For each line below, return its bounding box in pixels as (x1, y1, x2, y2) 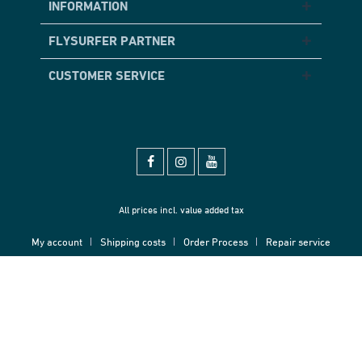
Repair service (266, 235, 330, 249)
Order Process (183, 235, 248, 249)
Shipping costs (100, 235, 166, 249)
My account (32, 235, 82, 249)
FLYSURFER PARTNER (48, 33, 175, 48)
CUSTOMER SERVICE (48, 68, 165, 83)
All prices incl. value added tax (118, 204, 244, 217)
